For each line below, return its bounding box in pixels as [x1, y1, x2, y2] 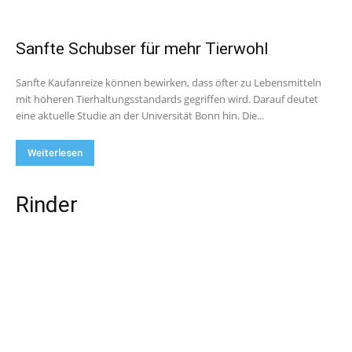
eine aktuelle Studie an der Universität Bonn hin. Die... [16, 108, 264, 123]
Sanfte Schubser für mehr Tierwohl [16, 39, 269, 58]
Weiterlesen [27, 147, 82, 159]
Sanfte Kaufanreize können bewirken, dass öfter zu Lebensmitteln [16, 75, 321, 90]
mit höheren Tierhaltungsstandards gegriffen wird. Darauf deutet [16, 92, 318, 106]
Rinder [16, 192, 78, 218]
